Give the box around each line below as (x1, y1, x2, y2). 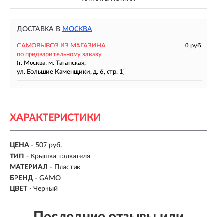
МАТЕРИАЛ (10, 164, 48, 171)
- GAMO (35, 174, 61, 182)
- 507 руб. (31, 142, 62, 149)
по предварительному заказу (17, 51, 102, 58)
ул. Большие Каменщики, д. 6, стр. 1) (17, 69, 125, 75)
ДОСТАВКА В (17, 26, 60, 32)
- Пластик (50, 164, 80, 171)
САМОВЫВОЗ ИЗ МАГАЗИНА (17, 43, 106, 49)
